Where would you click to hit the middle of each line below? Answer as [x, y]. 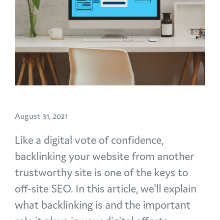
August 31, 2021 [41, 116]
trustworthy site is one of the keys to [101, 172]
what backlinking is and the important [103, 205]
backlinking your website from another [104, 156]
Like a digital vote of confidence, [89, 140]
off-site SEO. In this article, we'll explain [106, 188]
